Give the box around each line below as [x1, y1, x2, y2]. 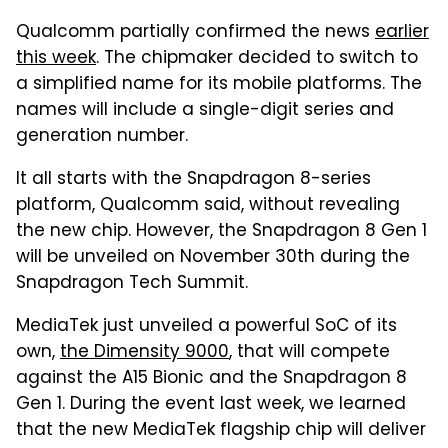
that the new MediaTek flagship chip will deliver [16, 416, 426, 445]
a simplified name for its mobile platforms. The [16, 70, 422, 99]
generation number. [16, 122, 188, 151]
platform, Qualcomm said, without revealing [16, 191, 400, 220]
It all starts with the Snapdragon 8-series [16, 165, 371, 194]
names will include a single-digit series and [16, 96, 394, 125]
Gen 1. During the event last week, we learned [16, 390, 406, 419]
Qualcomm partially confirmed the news [16, 18, 375, 47]
